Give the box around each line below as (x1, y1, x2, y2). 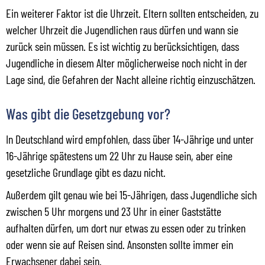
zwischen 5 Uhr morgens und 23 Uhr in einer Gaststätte (6, 203, 221, 218)
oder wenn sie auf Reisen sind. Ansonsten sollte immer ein (6, 237, 233, 251)
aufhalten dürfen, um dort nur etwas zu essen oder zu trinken (6, 220, 245, 235)
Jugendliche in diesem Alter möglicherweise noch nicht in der (6, 55, 247, 70)
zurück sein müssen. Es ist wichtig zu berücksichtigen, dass (6, 38, 239, 53)
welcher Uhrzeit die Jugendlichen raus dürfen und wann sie (6, 22, 238, 37)
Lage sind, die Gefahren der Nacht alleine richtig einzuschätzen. (6, 72, 256, 86)
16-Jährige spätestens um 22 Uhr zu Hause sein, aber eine (6, 148, 232, 163)
